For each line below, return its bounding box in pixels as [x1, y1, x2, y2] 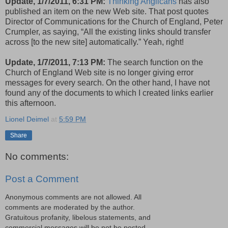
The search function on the [105, 58, 203, 67]
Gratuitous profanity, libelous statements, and [5, 213, 151, 222]
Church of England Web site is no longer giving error [5, 68, 193, 77]
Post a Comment [5, 174, 78, 185]
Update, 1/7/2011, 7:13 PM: [5, 58, 105, 67]
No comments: [5, 151, 69, 162]
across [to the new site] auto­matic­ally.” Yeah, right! [5, 37, 184, 46]
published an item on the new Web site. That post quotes [5, 7, 209, 16]
